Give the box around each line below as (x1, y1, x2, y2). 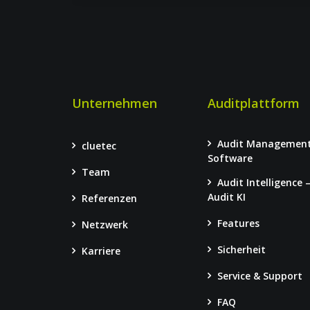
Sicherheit (217, 243, 266, 256)
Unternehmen (71, 95, 157, 111)
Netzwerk (81, 218, 128, 231)
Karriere (81, 244, 120, 257)
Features (217, 217, 259, 230)
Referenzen (81, 192, 137, 205)
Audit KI (207, 190, 246, 203)
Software (207, 152, 253, 165)
